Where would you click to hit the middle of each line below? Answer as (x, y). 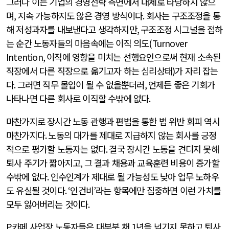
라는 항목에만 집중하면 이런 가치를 (158, 190)
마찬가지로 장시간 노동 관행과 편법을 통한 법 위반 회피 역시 (113, 121)
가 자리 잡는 (197, 71)
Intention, (27, 57)
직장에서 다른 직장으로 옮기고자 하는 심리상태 (89, 71)
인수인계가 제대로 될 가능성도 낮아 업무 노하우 (134, 176)
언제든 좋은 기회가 (182, 85)
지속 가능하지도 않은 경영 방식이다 (80, 16)
